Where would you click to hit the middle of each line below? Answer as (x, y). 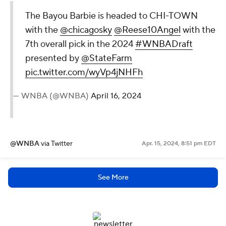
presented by (53, 58)
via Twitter (57, 144)
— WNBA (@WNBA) (52, 96)
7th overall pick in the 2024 (80, 44)
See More (113, 177)
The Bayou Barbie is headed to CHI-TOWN (111, 16)
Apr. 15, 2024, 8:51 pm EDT (179, 143)
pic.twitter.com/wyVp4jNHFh (84, 72)
